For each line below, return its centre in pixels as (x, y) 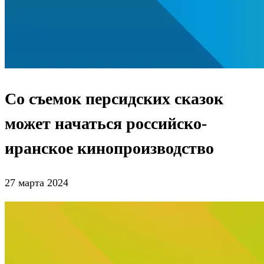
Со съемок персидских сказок (114, 98)
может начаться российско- (106, 123)
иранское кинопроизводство (109, 148)
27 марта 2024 (37, 183)
